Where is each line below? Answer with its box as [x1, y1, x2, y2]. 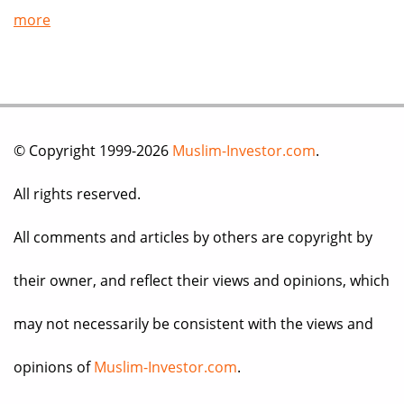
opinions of [14, 357, 94, 378]
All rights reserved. [14, 184, 141, 205]
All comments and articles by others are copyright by [14, 227, 372, 248]
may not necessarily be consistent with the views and [14, 314, 373, 335]
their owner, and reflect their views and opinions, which [14, 271, 390, 291]
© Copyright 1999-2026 [14, 141, 172, 161]
